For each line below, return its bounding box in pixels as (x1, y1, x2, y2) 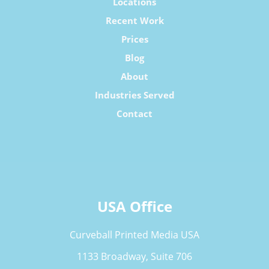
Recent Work (105, 14, 164, 26)
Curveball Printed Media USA (70, 228, 199, 241)
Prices (121, 32, 148, 45)
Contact (116, 107, 153, 119)
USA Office (97, 196, 172, 216)
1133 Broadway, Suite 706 (77, 249, 192, 263)
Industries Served (94, 88, 175, 101)
